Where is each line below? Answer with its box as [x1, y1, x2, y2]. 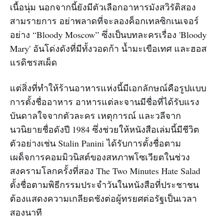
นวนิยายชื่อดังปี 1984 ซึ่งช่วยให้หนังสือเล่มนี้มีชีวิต [10, 123, 199, 135]
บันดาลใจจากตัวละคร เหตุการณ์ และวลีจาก [10, 109, 181, 121]
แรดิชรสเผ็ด [10, 56, 57, 68]
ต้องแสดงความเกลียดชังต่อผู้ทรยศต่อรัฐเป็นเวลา [10, 192, 197, 204]
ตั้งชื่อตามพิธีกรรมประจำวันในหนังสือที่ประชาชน [10, 178, 199, 190]
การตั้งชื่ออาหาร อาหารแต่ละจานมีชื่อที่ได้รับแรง [10, 95, 199, 108]
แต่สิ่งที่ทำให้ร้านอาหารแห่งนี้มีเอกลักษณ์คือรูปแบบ [10, 81, 206, 94]
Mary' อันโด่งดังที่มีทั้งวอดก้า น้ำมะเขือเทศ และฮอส [10, 42, 207, 54]
